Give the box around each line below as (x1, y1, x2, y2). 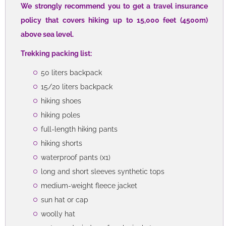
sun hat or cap (41, 195, 88, 204)
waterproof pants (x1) (41, 153, 110, 161)
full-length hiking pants (41, 125, 118, 133)
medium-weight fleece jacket (41, 181, 137, 190)
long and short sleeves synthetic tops (41, 167, 164, 176)
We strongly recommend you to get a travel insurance (21, 2, 208, 10)
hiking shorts (41, 139, 82, 147)
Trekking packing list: (21, 49, 92, 58)
